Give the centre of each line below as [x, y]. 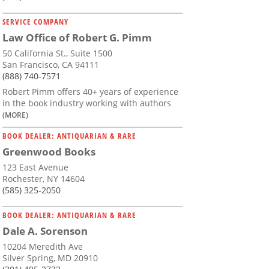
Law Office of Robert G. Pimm [77, 38]
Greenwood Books [49, 152]
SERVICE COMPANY [35, 22]
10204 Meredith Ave [43, 247]
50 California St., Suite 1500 [57, 53]
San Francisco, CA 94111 [51, 65]
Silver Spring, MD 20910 [50, 258]
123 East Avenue [35, 168]
